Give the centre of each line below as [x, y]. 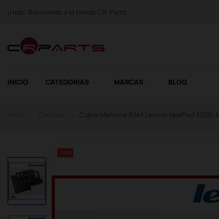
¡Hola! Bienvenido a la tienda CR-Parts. [68, 12]
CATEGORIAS [67, 82]
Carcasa [51, 115]
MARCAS [129, 82]
